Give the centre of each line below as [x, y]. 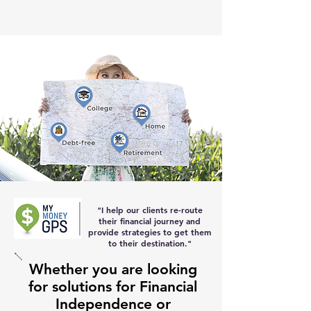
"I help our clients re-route [150, 210]
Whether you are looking [113, 269]
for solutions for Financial [113, 286]
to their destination [146, 243]
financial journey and [160, 221]
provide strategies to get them [150, 232]
